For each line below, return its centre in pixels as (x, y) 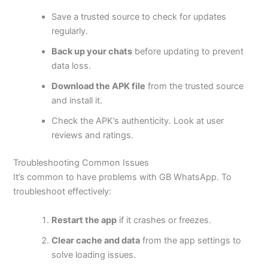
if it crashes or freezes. (164, 220)
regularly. (70, 31)
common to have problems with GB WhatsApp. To (128, 177)
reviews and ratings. (93, 135)
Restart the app (84, 220)
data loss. (71, 66)
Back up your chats (92, 52)
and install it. (77, 101)
